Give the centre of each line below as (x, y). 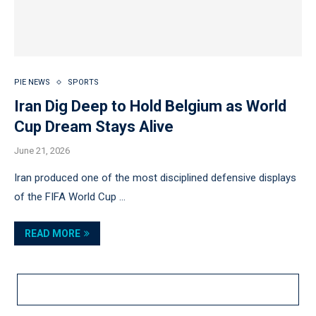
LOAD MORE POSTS (150, 289)
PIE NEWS (32, 82)
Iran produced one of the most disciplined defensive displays (155, 178)
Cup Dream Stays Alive (94, 127)
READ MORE (53, 233)
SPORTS (83, 82)
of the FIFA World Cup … (70, 197)
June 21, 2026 (42, 151)
